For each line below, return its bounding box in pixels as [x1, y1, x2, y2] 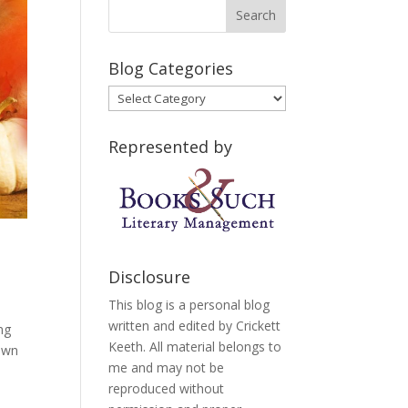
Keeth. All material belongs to [108, 338, 282, 356]
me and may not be [108, 359, 225, 377]
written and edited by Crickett [108, 317, 281, 335]
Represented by [108, 136, 233, 158]
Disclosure [108, 266, 191, 289]
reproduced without [108, 380, 225, 398]
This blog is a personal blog [108, 296, 270, 314]
